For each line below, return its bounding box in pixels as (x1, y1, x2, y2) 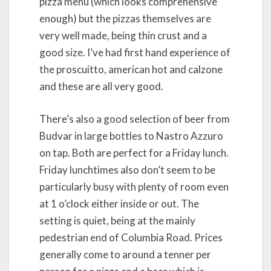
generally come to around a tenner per (39, 247, 211, 261)
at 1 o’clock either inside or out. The (39, 197, 199, 210)
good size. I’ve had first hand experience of (39, 46, 230, 59)
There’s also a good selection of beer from (39, 112, 230, 125)
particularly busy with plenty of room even (39, 180, 229, 193)
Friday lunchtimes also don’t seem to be (39, 163, 215, 176)
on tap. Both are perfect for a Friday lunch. (39, 146, 229, 159)
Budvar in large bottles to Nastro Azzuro (39, 129, 223, 142)
